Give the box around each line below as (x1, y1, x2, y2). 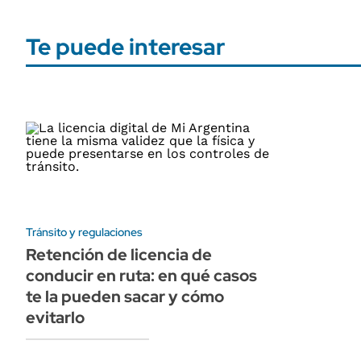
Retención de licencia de (26, 243, 212, 265)
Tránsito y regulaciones (26, 224, 143, 239)
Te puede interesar (26, 31, 225, 62)
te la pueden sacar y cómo (26, 285, 224, 307)
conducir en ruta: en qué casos (26, 264, 257, 286)
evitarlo (26, 306, 85, 328)
